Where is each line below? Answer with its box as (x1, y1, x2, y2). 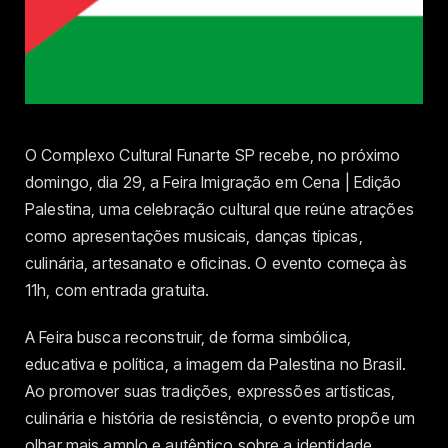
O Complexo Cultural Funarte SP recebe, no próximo (25, 145, 401, 166)
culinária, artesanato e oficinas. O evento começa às (25, 253, 407, 274)
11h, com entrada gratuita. (25, 280, 214, 301)
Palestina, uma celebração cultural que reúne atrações (25, 199, 414, 220)
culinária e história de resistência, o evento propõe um (25, 407, 416, 428)
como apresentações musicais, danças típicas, (25, 226, 363, 247)
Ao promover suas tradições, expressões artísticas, (25, 380, 396, 401)
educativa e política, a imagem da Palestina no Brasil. (25, 353, 406, 374)
